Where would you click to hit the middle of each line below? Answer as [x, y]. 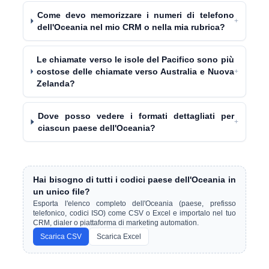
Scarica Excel [119, 237]
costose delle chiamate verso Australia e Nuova [135, 71]
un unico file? [62, 192]
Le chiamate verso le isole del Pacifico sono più [135, 59]
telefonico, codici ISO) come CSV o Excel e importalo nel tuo [134, 213]
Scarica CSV [61, 237]
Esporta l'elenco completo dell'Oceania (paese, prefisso [134, 204]
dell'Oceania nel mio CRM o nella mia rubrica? [131, 27]
